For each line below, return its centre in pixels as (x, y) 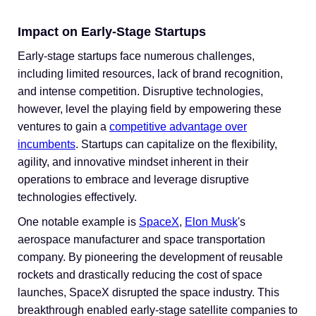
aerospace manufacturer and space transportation (141, 239)
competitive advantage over (178, 127)
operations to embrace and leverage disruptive (133, 180)
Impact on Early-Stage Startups (112, 32)
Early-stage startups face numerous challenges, (136, 56)
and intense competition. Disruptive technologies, (140, 91)
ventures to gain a (63, 127)
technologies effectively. (77, 197)
